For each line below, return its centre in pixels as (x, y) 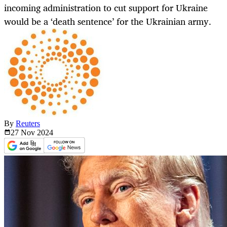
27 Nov (24, 133)
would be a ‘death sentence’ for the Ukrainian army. (108, 22)
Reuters (28, 124)
